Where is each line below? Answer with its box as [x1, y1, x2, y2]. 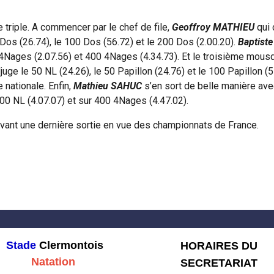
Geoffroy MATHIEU [172, 21, 255, 33]
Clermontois [39, 239, 104, 251]
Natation [31, 256, 79, 268]
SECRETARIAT [180, 257, 258, 269]
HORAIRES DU [180, 240, 258, 252]
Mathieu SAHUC [73, 80, 143, 92]
